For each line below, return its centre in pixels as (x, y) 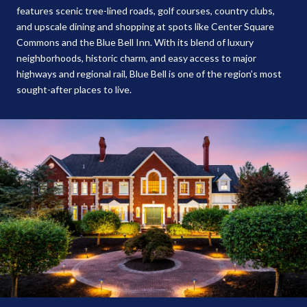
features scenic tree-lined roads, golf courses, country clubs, (146, 10)
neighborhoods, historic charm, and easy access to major (136, 58)
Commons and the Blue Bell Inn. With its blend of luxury (135, 42)
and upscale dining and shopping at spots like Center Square (145, 26)
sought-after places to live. (74, 89)
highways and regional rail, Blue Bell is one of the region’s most (149, 73)
